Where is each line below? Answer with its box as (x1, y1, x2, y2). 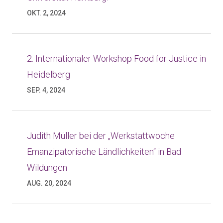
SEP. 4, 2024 (27, 86, 65, 94)
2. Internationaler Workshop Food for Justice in (27, 53, 206, 64)
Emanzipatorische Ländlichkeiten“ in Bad (27, 146, 181, 157)
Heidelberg (27, 69, 70, 80)
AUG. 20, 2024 (27, 179, 71, 187)
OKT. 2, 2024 (27, 9, 66, 17)
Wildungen (27, 162, 67, 173)
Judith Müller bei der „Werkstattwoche (27, 130, 175, 141)
